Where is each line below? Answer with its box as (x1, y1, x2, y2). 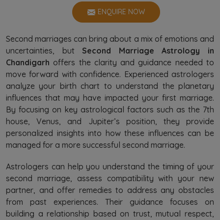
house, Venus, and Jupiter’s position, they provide (6, 116, 214, 126)
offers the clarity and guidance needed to (53, 57, 215, 67)
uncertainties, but (6, 46, 82, 55)
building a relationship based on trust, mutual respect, (6, 209, 214, 219)
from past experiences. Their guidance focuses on (6, 197, 214, 207)
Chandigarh (6, 57, 54, 67)
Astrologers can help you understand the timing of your (6, 162, 214, 171)
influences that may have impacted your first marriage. (6, 93, 214, 103)
